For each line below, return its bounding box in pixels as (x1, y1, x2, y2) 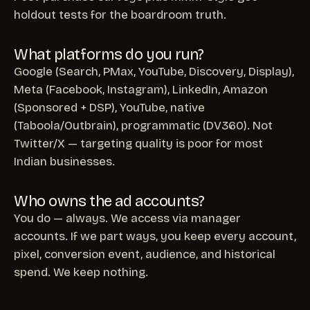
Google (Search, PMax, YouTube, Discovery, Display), (14, 64, 294, 79)
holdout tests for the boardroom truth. (14, 7, 226, 22)
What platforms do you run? (14, 45, 204, 64)
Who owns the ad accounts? (14, 192, 205, 210)
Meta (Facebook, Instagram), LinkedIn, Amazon (14, 82, 268, 97)
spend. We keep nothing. (14, 264, 148, 280)
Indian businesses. (14, 154, 115, 169)
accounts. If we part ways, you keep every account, (14, 228, 296, 244)
